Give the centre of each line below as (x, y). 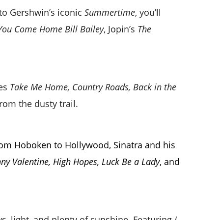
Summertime (110, 12)
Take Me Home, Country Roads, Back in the (93, 87)
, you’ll (148, 12)
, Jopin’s (119, 29)
